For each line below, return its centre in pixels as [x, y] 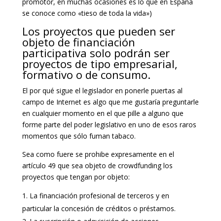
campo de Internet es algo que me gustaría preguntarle [110, 102]
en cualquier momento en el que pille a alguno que [103, 113]
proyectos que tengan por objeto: [76, 177]
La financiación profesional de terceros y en [99, 195]
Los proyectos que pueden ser [98, 31]
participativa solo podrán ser [96, 53]
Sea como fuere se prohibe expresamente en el [98, 154]
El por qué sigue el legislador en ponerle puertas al [102, 90]
